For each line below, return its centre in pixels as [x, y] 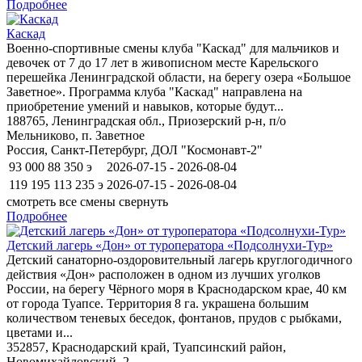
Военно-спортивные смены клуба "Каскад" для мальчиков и [173, 48]
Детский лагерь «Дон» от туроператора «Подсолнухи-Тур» [170, 245]
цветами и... [40, 332]
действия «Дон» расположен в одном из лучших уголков [164, 274]
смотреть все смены [61, 201]
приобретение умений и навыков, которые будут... [145, 106]
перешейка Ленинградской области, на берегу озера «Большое [179, 77]
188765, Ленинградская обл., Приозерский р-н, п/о [146, 120]
